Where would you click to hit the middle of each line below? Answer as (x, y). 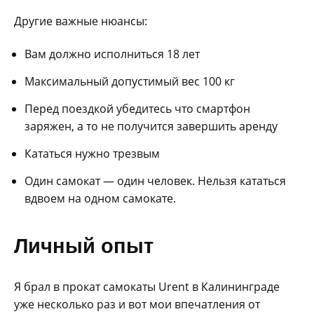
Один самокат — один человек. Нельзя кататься (155, 181)
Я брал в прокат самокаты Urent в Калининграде (147, 287)
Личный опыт (84, 246)
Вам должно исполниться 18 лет (112, 54)
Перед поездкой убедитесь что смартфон (137, 109)
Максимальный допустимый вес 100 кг (130, 82)
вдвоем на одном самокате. (100, 199)
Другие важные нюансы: (81, 21)
